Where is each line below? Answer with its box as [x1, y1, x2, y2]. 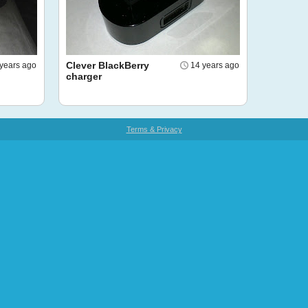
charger [66, 71, 102, 82]
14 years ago [190, 60, 239, 70]
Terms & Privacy [126, 125, 182, 133]
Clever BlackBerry [66, 60, 149, 71]
